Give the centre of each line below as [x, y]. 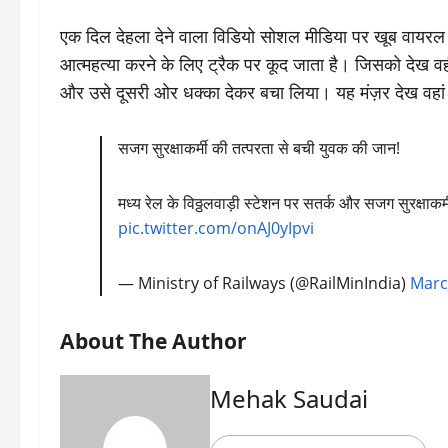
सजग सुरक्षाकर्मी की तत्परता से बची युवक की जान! [259, 148]
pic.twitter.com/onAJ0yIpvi [216, 228]
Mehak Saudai [289, 398]
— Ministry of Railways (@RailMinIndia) [264, 283]
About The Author [153, 340]
